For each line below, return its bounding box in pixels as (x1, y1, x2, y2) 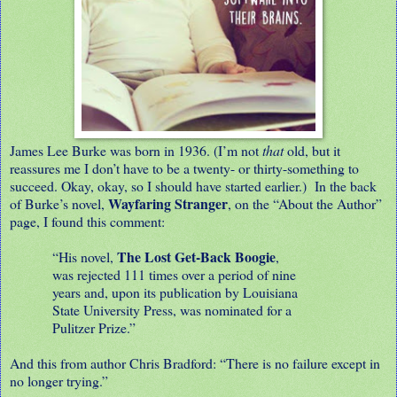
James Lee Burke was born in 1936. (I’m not (10, 140, 262, 160)
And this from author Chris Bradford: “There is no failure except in (10, 353, 380, 372)
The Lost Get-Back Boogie (117, 245, 276, 267)
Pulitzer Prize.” (52, 317, 140, 337)
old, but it (284, 140, 340, 160)
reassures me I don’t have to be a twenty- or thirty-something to (10, 158, 359, 177)
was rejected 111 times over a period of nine (52, 264, 296, 284)
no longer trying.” (10, 370, 113, 390)
